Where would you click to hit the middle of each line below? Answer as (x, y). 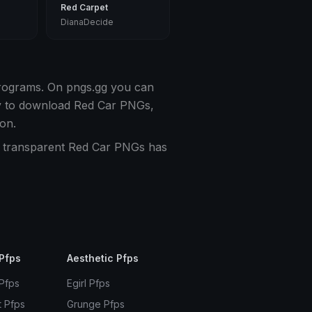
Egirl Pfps (88, 283)
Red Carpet (85, 7)
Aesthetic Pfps (102, 258)
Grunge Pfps (95, 304)
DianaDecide (87, 22)
